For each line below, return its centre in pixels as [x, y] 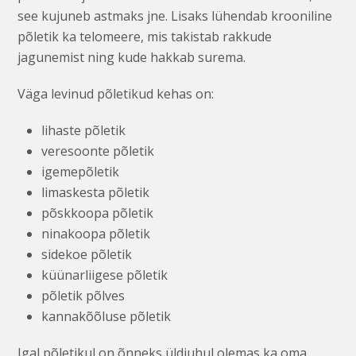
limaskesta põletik [96, 192]
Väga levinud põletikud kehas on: [116, 93]
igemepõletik [81, 171]
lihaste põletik [84, 130]
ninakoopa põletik [96, 233]
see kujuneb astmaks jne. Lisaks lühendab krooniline [175, 15]
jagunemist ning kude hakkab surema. [132, 57]
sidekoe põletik [87, 254]
